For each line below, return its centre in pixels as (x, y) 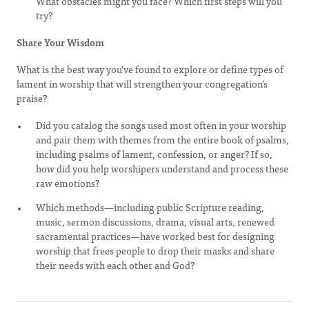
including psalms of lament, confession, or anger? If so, (154, 154)
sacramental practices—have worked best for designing (155, 236)
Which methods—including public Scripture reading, (150, 207)
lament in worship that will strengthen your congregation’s (142, 83)
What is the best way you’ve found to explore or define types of (150, 69)
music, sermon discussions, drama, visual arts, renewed (155, 221)
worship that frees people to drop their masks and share (155, 250)
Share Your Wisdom (60, 42)
